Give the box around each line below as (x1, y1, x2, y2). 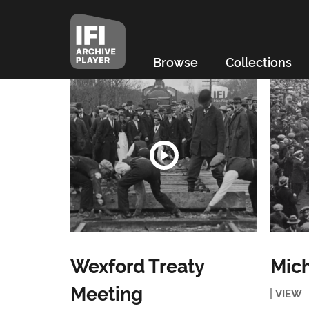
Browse (152, 53, 198, 70)
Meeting (70, 279, 143, 306)
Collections (225, 53, 292, 70)
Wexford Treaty (70, 252, 204, 278)
